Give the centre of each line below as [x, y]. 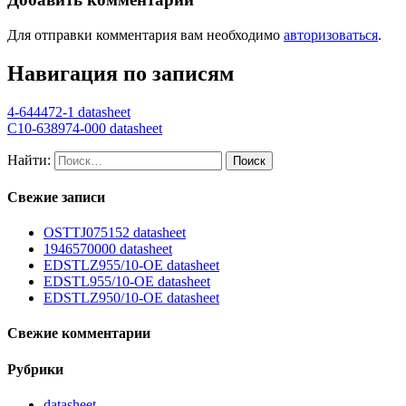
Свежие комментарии [79, 333]
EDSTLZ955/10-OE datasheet [131, 266]
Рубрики [35, 369]
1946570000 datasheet [108, 249]
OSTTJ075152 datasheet [115, 233]
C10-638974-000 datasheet [85, 128]
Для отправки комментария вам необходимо [145, 34]
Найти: [29, 159]
